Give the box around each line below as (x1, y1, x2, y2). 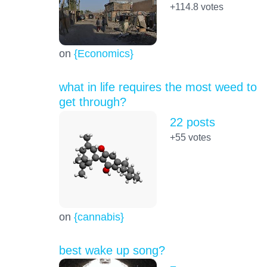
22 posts (169, 116, 215, 129)
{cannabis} (73, 210, 124, 223)
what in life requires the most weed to (58, 80, 257, 94)
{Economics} (73, 46, 133, 60)
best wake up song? (58, 243, 165, 257)
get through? (58, 95, 126, 108)
